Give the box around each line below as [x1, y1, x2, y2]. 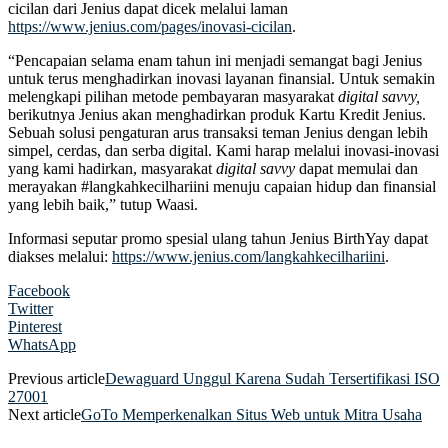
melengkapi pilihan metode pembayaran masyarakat [8, 87, 338, 105]
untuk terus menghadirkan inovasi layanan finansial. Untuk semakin [8, 69, 435, 87]
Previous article [8, 369, 105, 387]
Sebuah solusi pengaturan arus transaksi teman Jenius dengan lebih [8, 123, 428, 141]
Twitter [8, 299, 53, 317]
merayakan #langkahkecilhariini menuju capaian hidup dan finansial [8, 177, 436, 195]
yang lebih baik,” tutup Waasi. [8, 195, 198, 213]
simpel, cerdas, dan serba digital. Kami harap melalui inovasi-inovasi [8, 141, 439, 159]
